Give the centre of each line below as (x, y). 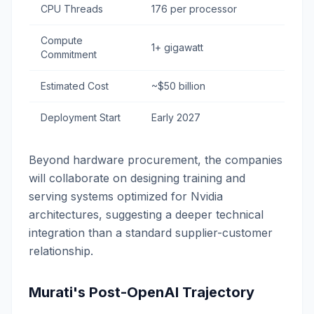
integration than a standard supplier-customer (151, 233)
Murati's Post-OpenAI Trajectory (142, 292)
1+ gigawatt (177, 47)
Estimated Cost (75, 86)
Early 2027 (176, 117)
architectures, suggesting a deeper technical (146, 214)
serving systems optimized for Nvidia (126, 196)
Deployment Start (81, 117)
